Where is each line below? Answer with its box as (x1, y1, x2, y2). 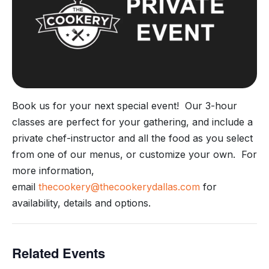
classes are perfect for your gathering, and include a (12, 116, 253, 128)
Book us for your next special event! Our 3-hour (12, 100, 237, 112)
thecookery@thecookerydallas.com (38, 181, 200, 193)
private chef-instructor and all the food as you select (12, 132, 253, 145)
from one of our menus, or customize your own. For (12, 148, 257, 161)
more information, (12, 165, 94, 177)
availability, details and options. (12, 197, 151, 210)
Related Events (12, 243, 105, 263)
